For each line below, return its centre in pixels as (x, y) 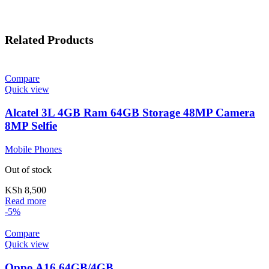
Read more (26, 201)
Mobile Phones (33, 149)
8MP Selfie (31, 126)
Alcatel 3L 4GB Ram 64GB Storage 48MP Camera (130, 113)
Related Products (49, 39)
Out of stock (28, 169)
